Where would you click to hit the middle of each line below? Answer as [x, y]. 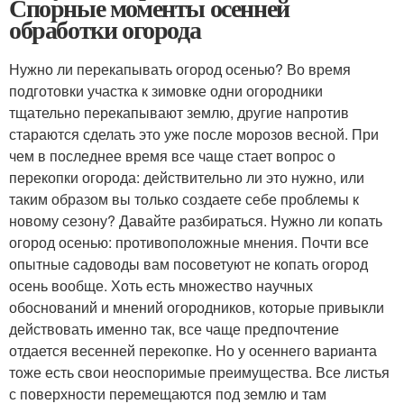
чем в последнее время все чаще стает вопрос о [172, 155]
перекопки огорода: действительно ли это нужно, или [187, 177]
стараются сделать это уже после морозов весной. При [194, 133]
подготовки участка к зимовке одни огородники [166, 90]
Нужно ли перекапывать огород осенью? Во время [180, 69]
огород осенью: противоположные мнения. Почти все [189, 242]
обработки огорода [105, 29]
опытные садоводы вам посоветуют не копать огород [188, 263]
